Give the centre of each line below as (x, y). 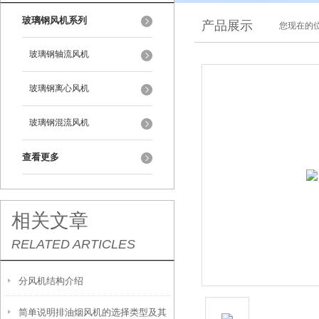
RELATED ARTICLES (73, 244)
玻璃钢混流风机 (59, 122)
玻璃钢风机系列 (54, 20)
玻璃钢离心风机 (59, 88)
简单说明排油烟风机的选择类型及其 (93, 312)
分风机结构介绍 (51, 281)
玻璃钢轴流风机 (59, 54)
